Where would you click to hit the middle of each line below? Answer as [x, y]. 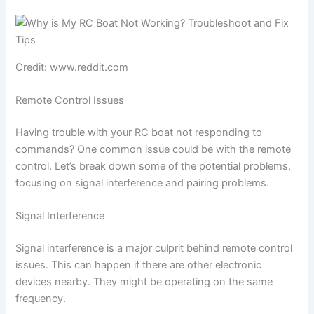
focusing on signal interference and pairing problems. [143, 183]
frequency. [41, 299]
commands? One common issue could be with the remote [153, 149]
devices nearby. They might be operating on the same [144, 282]
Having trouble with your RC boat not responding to [139, 132]
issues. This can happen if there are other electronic [139, 265]
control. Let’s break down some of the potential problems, [153, 166]
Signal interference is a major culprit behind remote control [154, 248]
